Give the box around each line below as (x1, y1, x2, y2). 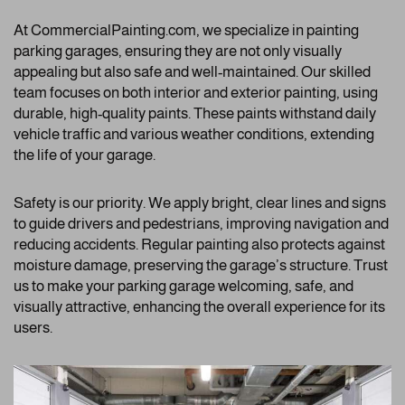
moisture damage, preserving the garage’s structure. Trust (14, 257, 388, 275)
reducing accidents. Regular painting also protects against (14, 236, 385, 254)
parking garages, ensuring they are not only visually (14, 42, 342, 61)
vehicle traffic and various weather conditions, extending (14, 126, 374, 144)
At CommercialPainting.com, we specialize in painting (14, 22, 359, 40)
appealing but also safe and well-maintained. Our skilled (14, 63, 371, 81)
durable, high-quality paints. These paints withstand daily (14, 105, 376, 123)
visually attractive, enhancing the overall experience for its (14, 298, 385, 316)
